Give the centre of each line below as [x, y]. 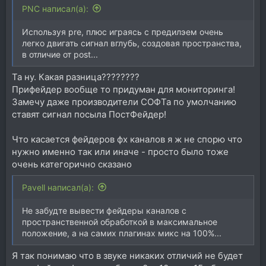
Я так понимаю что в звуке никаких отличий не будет [127, 256]
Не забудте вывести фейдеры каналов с [104, 210]
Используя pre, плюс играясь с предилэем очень [123, 31]
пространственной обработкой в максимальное [120, 221]
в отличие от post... [60, 54]
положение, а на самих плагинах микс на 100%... [122, 233]
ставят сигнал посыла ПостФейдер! [89, 114]
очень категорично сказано [72, 164]
